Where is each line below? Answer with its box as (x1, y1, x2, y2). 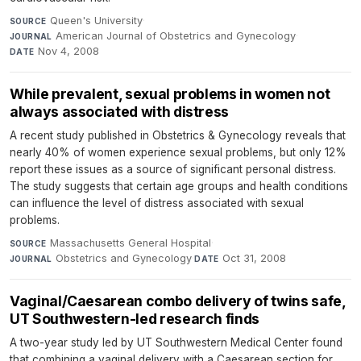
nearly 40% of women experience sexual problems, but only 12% (10, 145, 346, 159)
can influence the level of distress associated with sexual (10, 196, 304, 210)
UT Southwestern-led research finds (10, 309, 260, 327)
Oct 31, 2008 (222, 251, 287, 264)
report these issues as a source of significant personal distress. (10, 162, 336, 176)
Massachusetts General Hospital (49, 236, 211, 249)
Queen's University (49, 14, 143, 27)
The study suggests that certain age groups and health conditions (10, 179, 348, 193)
